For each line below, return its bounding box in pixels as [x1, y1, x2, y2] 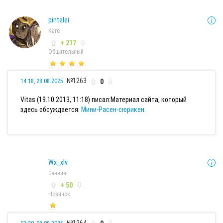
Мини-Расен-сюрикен [81, 105, 144, 113]
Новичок [48, 190, 70, 198]
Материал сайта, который [111, 95, 187, 104]
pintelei [48, 16, 69, 24]
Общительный [48, 48, 84, 56]
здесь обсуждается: [20, 105, 81, 113]
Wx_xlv [48, 158, 68, 166]
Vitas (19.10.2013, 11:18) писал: [20, 95, 111, 104]
